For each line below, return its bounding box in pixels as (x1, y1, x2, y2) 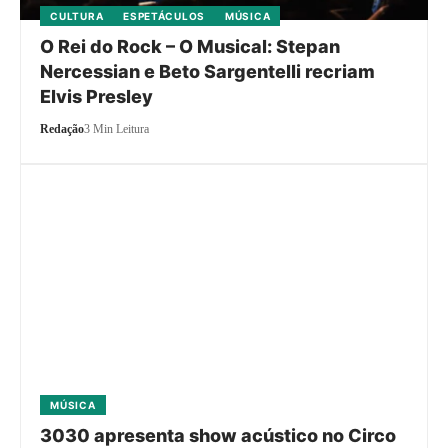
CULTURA (50, 9, 104, 22)
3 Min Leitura (84, 121, 150, 136)
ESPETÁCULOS (123, 9, 205, 22)
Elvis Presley (40, 85, 154, 107)
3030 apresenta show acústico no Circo (40, 424, 397, 446)
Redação (40, 121, 85, 136)
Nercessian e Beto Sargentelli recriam (40, 60, 376, 82)
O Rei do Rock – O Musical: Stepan (40, 35, 341, 57)
